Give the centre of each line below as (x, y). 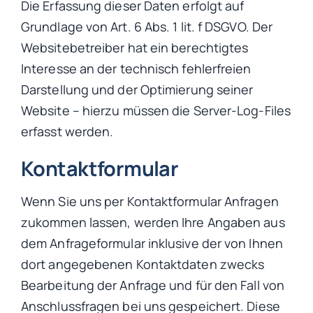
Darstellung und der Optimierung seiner (137, 89)
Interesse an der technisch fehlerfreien (136, 68)
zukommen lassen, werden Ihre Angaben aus (153, 223)
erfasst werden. (67, 131)
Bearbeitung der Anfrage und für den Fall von (153, 285)
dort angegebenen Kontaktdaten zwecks (143, 264)
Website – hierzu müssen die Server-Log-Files (156, 110)
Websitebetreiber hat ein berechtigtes (135, 48)
